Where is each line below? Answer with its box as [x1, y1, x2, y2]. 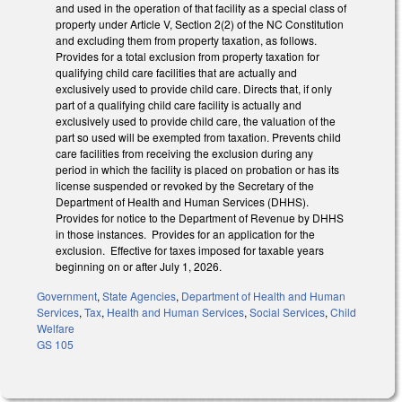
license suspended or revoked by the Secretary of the [56, 178, 314, 194]
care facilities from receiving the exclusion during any [56, 145, 313, 162]
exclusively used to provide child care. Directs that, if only [56, 81, 332, 97]
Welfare [37, 320, 74, 336]
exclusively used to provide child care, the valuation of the [56, 113, 336, 129]
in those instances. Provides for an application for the [56, 226, 315, 242]
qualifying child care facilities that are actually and [56, 65, 297, 81]
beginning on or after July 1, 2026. [56, 258, 222, 275]
